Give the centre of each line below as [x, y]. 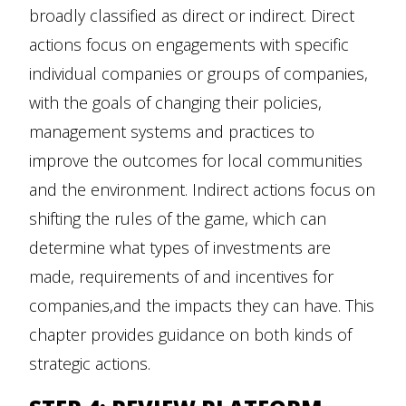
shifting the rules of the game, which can [178, 219]
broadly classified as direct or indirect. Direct [192, 16]
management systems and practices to [172, 132]
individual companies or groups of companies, [198, 74]
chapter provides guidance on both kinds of [190, 335]
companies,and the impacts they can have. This [202, 306]
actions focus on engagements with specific [189, 45]
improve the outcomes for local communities [196, 161]
